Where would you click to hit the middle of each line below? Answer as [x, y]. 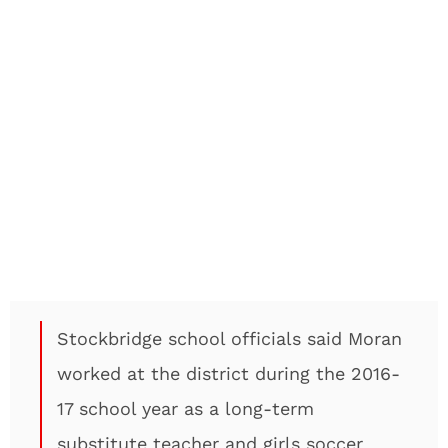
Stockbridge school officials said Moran [229, 338]
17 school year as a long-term [185, 408]
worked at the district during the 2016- [228, 373]
